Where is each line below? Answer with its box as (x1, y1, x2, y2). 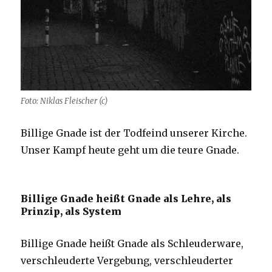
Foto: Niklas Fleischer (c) (21, 95, 108, 106)
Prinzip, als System (21, 205, 122, 217)
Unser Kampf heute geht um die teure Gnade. (21, 143, 240, 156)
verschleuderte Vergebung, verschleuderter (21, 254, 234, 267)
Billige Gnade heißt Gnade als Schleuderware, (21, 237, 244, 250)
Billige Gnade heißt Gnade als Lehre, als (21, 192, 232, 205)
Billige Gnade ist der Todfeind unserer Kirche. (21, 126, 248, 139)
